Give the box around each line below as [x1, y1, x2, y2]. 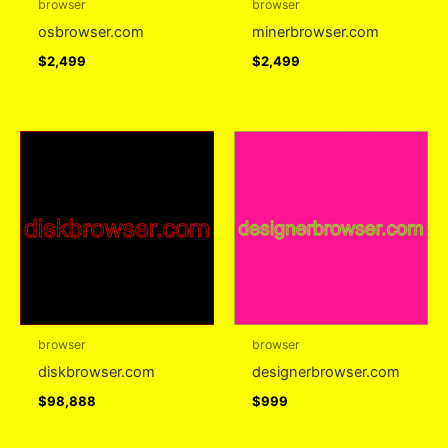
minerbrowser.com [251, 23, 379, 42]
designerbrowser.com [251, 362, 400, 381]
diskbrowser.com [37, 362, 155, 381]
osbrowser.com [37, 23, 144, 42]
